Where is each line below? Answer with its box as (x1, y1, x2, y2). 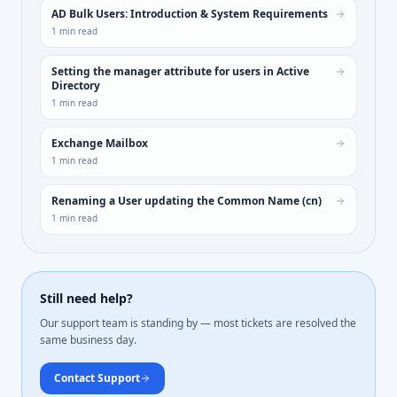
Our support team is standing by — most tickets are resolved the (40, 315, 356, 331)
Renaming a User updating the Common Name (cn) (51, 192, 322, 208)
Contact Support (54, 370, 140, 385)
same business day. (40, 331, 136, 347)
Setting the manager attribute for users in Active (51, 63, 309, 79)
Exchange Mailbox (51, 135, 148, 151)
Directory (51, 77, 100, 93)
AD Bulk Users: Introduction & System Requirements (51, 5, 328, 21)
